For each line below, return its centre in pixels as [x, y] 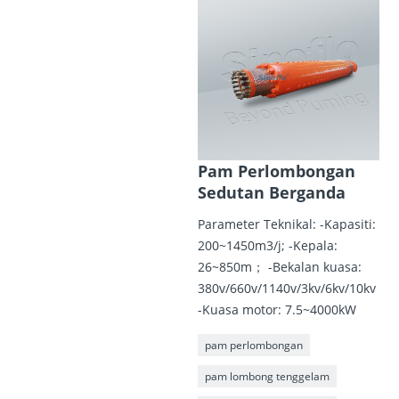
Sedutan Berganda [271, 193]
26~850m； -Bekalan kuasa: [279, 267]
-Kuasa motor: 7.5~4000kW [277, 310]
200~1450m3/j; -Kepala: [267, 246]
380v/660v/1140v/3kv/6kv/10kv [286, 289]
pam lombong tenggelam [267, 377]
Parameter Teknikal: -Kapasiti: [286, 224]
